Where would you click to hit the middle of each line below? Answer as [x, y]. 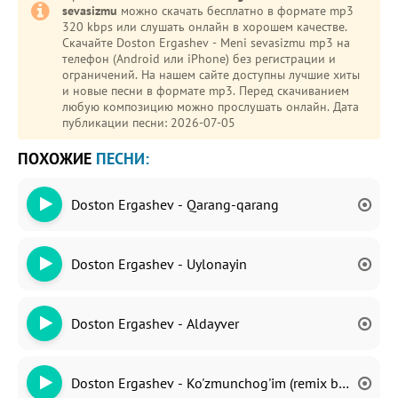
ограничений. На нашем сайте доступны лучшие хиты [211, 75]
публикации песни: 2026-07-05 [149, 123]
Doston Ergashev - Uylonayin [159, 264]
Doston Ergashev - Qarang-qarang [175, 204]
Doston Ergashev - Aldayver [155, 323]
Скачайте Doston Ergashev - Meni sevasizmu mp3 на [206, 43]
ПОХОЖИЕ [57, 159]
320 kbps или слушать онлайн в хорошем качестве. [205, 27]
